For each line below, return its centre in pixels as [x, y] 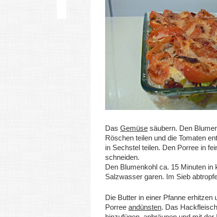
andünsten [145, 207]
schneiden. [122, 157]
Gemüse [134, 128]
